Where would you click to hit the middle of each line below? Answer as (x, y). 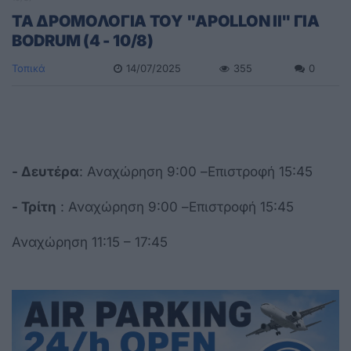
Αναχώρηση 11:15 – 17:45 (90, 242)
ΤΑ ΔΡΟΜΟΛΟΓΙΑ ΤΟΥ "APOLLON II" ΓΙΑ (166, 21)
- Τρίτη (34, 206)
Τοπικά (29, 68)
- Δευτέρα (45, 171)
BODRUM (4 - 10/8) (83, 40)
